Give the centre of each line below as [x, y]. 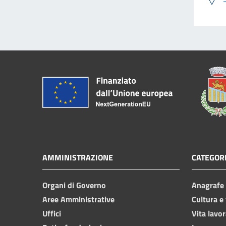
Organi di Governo [74, 185]
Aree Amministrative [78, 199]
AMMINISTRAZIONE [78, 157]
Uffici [52, 213]
